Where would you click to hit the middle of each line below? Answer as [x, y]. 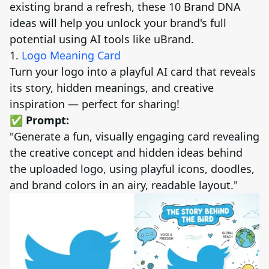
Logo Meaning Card [71, 56]
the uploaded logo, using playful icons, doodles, [132, 169]
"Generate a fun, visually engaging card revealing [134, 137]
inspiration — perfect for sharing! [95, 104]
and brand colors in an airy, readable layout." [124, 185]
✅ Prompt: [39, 120]
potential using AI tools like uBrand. [102, 39]
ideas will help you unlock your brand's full [118, 23]
